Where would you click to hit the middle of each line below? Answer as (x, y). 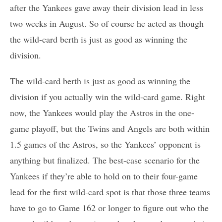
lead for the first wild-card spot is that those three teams (110, 192)
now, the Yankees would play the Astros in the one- (102, 112)
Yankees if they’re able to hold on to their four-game (104, 176)
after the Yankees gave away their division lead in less (107, 7)
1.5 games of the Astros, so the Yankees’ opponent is (105, 144)
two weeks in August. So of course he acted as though (107, 23)
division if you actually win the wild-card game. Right (108, 96)
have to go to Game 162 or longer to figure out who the (109, 207)
